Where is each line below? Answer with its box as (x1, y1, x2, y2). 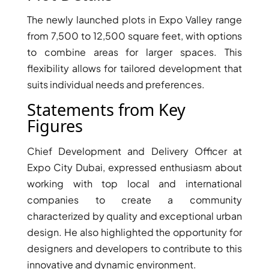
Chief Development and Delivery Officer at (27, 145, 242, 158)
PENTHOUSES (16, 22, 63, 33)
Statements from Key (27, 98, 186, 121)
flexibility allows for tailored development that (27, 62, 242, 75)
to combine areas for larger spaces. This (27, 46, 242, 59)
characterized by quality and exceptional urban (27, 210, 242, 223)
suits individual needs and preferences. (27, 78, 205, 91)
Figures (27, 115, 83, 138)
